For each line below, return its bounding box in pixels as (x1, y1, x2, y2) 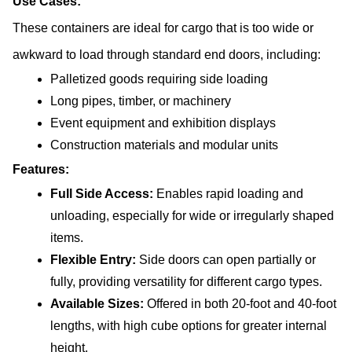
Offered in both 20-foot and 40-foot (147, 296, 336, 310)
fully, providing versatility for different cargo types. (50, 274, 322, 288)
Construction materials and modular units (50, 137, 278, 152)
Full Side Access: (50, 186, 153, 200)
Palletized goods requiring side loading (50, 71, 268, 86)
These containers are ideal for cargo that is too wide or (13, 20, 313, 35)
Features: (13, 162, 69, 176)
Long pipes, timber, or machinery (50, 93, 231, 108)
